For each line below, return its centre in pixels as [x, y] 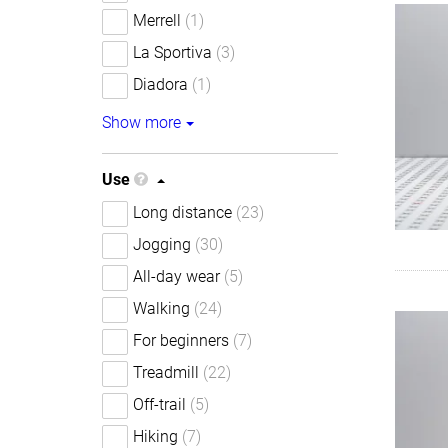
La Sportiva [172, 52]
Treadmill [166, 372]
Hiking [155, 436]
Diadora [160, 84]
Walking [161, 308]
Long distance [182, 212]
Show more [141, 122]
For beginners [181, 340]
